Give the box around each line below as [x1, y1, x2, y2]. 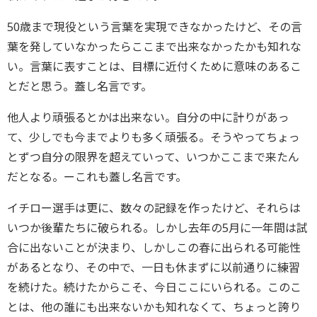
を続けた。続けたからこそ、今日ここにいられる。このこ [7, 279, 301, 295]
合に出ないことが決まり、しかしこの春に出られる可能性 [7, 240, 301, 255]
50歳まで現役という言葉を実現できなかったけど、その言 [7, 19, 302, 35]
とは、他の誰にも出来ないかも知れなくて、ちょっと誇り [7, 299, 301, 315]
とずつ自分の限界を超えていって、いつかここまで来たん [7, 149, 299, 165]
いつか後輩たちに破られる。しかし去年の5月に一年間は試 [7, 220, 308, 236]
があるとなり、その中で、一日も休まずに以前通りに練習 [7, 260, 300, 275]
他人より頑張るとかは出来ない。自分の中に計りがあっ [7, 110, 289, 125]
